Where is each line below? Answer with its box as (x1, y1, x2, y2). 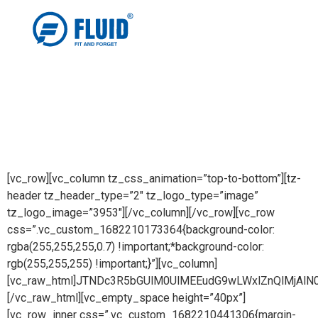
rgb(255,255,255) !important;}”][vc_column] (7, 257, 217, 270)
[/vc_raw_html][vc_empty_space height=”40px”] (7, 291, 246, 305)
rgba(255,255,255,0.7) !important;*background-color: (7, 240, 264, 253)
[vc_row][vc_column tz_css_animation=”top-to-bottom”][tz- (7, 172, 301, 185)
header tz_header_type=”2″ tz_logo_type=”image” (7, 189, 258, 202)
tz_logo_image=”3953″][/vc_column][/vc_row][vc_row (7, 206, 275, 219)
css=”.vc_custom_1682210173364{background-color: (7, 223, 275, 236)
